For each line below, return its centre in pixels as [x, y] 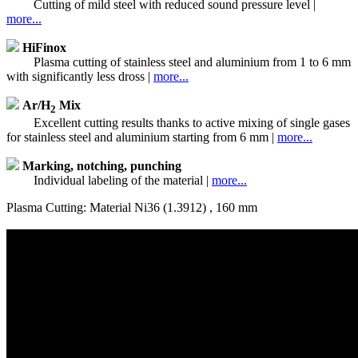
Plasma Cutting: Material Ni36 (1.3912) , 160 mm [132, 207]
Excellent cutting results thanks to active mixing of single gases [190, 122]
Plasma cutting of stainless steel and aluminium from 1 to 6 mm [191, 62]
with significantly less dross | [80, 76]
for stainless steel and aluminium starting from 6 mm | [142, 137]
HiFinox [44, 47]
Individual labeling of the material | [121, 180]
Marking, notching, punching [102, 165]
